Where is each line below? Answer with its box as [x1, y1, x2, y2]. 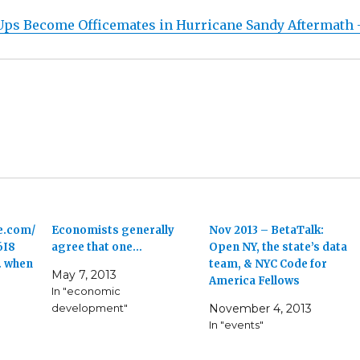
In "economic [51, 284, 121, 298]
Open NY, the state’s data [208, 240, 347, 255]
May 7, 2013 [51, 268, 117, 283]
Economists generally [51, 223, 175, 238]
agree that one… [51, 240, 143, 255]
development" [51, 301, 129, 315]
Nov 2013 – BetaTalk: [208, 223, 324, 238]
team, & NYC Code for [208, 257, 327, 272]
